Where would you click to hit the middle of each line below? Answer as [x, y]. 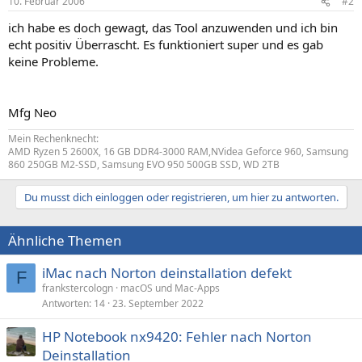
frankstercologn [78, 288]
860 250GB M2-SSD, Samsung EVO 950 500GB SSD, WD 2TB [144, 164]
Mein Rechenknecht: [53, 139]
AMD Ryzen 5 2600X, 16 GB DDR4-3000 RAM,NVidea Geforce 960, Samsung [178, 152]
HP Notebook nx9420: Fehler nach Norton [177, 337]
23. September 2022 [158, 303]
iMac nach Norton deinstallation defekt [167, 273]
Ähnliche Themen [65, 240]
